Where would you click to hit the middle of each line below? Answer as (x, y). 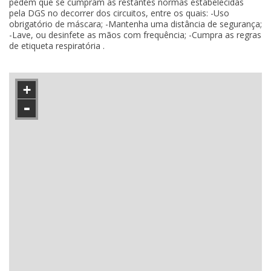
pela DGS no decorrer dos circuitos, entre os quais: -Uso (119, 13)
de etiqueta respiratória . (57, 46)
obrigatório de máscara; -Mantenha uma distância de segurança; (135, 24)
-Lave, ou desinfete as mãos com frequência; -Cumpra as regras (135, 35)
